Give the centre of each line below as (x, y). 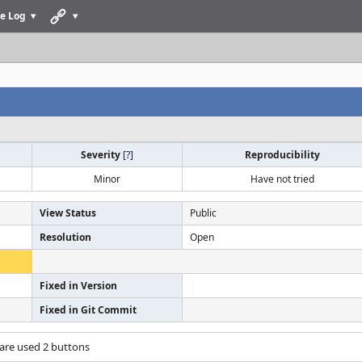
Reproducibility (282, 155)
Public (203, 213)
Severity (102, 155)
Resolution (65, 237)
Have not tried (282, 179)
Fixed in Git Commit (88, 310)
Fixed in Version (78, 286)
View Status (68, 213)
